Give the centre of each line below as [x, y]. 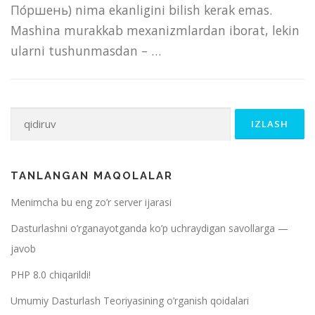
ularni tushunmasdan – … [86, 50]
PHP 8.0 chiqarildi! [51, 274]
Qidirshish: [41, 117]
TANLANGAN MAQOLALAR [92, 175]
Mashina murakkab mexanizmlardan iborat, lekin [155, 30]
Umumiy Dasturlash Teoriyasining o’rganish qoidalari [130, 300]
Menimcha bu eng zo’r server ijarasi [91, 202]
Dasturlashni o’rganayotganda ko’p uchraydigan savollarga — [149, 228]
